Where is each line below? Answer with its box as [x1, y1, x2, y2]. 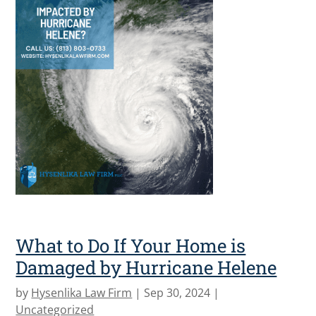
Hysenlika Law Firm [31, 284, 133, 300]
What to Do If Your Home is [16, 233, 246, 257]
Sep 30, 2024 [144, 284, 211, 300]
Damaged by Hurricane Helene [16, 255, 277, 279]
